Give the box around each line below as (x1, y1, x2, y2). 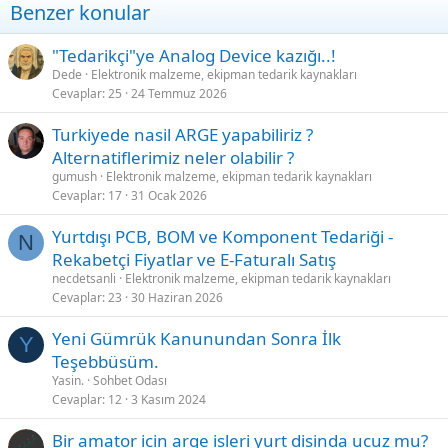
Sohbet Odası (93, 371, 167, 389)
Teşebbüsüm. (52, 349, 159, 373)
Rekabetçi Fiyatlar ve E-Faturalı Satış (52, 247, 336, 271)
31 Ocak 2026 (131, 186, 207, 204)
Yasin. (52, 371, 84, 389)
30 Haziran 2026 (131, 288, 223, 306)
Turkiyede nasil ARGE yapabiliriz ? (52, 122, 313, 146)
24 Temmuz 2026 (131, 84, 227, 102)
